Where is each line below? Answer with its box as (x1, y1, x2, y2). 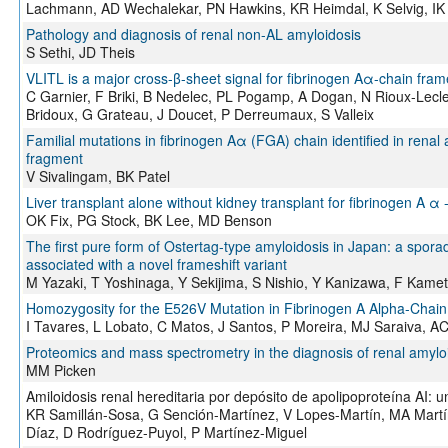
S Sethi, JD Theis (25, 42, 135, 63)
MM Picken (25, 360, 96, 381)
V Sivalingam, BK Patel (25, 166, 170, 187)
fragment (25, 148, 83, 169)
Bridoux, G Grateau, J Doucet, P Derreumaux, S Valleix (25, 104, 374, 125)
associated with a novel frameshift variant (25, 254, 287, 275)
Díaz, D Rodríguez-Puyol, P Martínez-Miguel (25, 422, 307, 443)
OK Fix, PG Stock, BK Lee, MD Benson (25, 210, 272, 231)
